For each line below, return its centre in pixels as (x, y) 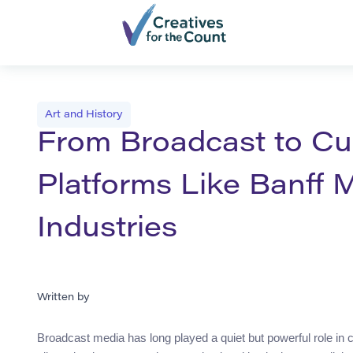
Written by (63, 298)
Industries (107, 230)
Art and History (84, 115)
